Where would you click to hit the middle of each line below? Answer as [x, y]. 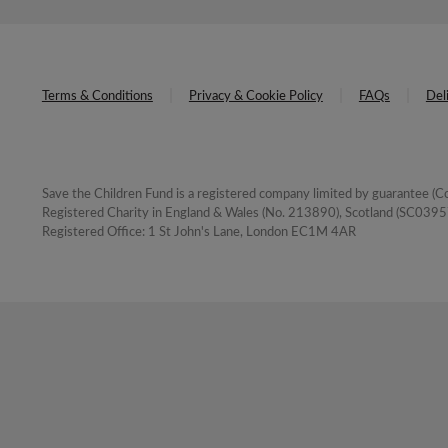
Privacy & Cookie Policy [255, 97]
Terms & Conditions [97, 97]
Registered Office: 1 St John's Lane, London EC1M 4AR [198, 233]
